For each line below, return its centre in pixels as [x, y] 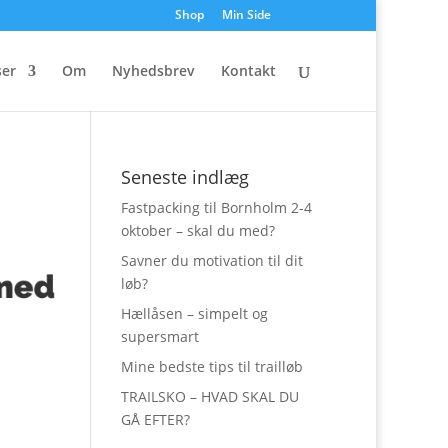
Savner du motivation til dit [211, 260]
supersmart [159, 336]
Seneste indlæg [184, 177]
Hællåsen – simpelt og [194, 313]
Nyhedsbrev [153, 70]
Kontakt [248, 70]
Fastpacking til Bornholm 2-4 [216, 207]
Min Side [246, 14]
